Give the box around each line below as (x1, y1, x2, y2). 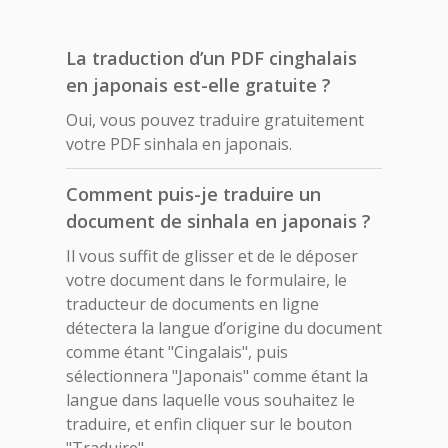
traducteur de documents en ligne (66, 292, 319, 315)
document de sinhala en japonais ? (66, 208, 371, 233)
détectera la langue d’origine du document (66, 316, 382, 339)
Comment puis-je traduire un (66, 181, 321, 206)
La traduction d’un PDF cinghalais (66, 45, 357, 70)
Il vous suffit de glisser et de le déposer (66, 244, 358, 267)
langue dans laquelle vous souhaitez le (66, 388, 355, 411)
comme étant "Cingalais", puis (66, 340, 288, 363)
